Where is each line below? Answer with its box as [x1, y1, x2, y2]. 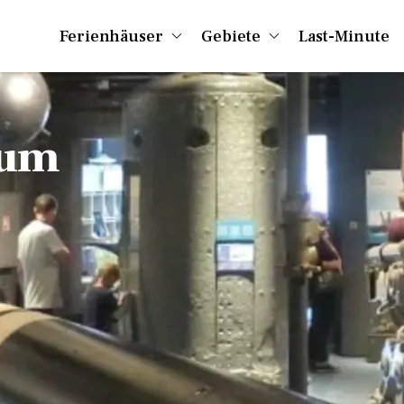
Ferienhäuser [60, 25, 163, 47]
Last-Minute [298, 25, 390, 47]
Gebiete [201, 25, 261, 47]
